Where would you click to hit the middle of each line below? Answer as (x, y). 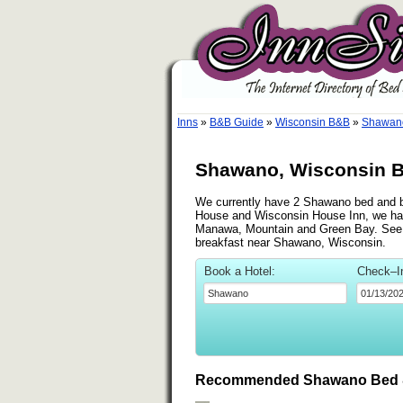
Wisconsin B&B (313, 122)
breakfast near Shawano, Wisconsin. (291, 242)
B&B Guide (237, 122)
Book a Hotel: (240, 271)
